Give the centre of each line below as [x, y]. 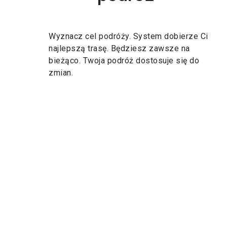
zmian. [61, 73]
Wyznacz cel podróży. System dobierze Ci [128, 36]
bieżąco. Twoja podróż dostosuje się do [124, 61]
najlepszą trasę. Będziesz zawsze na [119, 48]
